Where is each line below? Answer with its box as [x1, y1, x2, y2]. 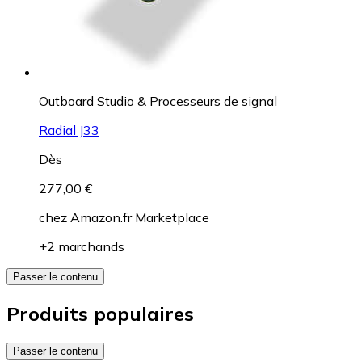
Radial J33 [39, 121, 99, 138]
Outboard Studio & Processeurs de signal [39, 92, 277, 109]
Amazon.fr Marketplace [70, 208, 209, 225]
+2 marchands [39, 238, 124, 255]
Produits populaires [6, 301, 194, 326]
